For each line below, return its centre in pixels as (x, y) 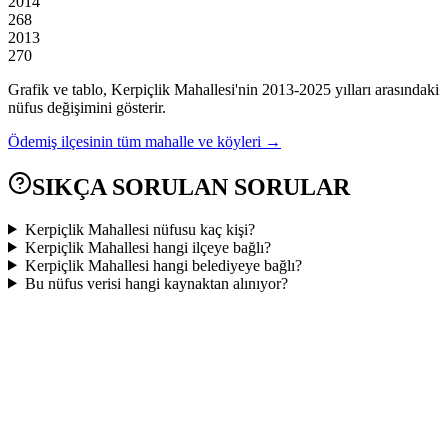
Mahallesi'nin (214, 89)
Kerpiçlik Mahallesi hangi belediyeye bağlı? (163, 265)
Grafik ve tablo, (59, 89)
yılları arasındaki (385, 89)
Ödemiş (32, 141)
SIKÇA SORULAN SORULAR (191, 186)
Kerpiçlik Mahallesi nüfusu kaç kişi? (139, 229)
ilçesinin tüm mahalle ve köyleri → (171, 141)
